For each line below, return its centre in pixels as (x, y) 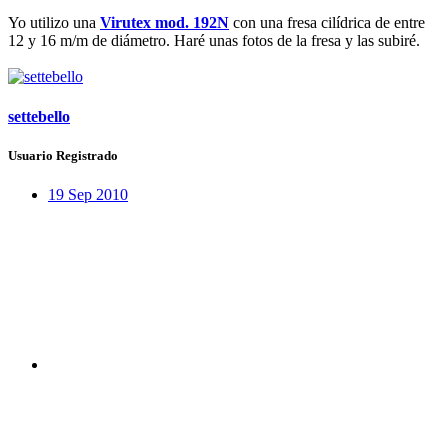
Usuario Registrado (63, 155)
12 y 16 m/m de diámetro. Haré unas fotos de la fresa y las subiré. (214, 41)
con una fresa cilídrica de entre (327, 23)
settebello (39, 116)
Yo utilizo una (54, 23)
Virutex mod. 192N (164, 23)
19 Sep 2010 (88, 194)
